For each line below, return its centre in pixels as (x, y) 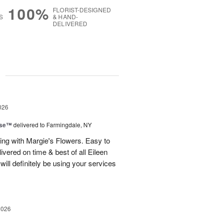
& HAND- (65, 17)
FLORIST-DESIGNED (82, 10)
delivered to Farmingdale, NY (53, 125)
